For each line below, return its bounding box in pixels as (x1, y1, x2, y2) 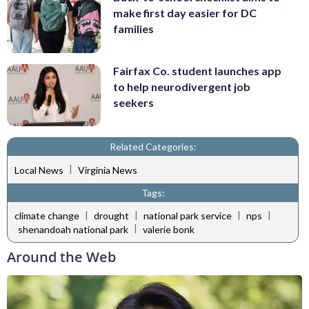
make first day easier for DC (113, 6, 257, 20)
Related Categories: (109, 141, 197, 153)
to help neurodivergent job (113, 79, 250, 93)
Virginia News (78, 163, 137, 176)
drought (94, 210, 129, 222)
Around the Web (7, 248, 116, 267)
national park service (143, 210, 232, 222)
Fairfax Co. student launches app (113, 63, 281, 77)
